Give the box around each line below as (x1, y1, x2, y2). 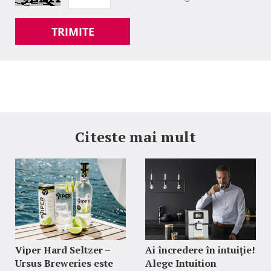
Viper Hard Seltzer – (15, 243, 110, 257)
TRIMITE (51, 24, 94, 39)
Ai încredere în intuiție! (145, 243, 255, 257)
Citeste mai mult (75, 127, 196, 147)
